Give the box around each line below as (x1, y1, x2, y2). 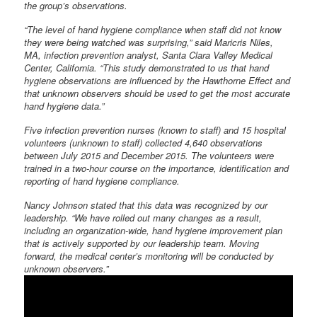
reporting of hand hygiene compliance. (24, 174, 180, 188)
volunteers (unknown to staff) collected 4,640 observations (24, 136, 263, 150)
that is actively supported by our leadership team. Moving (24, 236, 260, 250)
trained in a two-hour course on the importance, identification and (24, 161, 289, 175)
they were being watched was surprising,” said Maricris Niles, (24, 35, 274, 50)
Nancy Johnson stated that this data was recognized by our (24, 198, 268, 212)
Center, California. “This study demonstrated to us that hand (24, 61, 270, 75)
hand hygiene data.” (24, 99, 105, 113)
